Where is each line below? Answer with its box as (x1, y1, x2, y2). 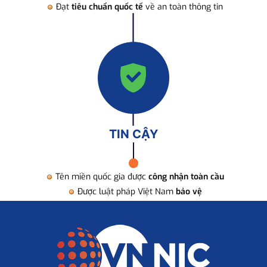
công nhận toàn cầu (148, 170, 224, 182)
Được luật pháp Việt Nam (77, 186, 176, 198)
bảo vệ (175, 186, 202, 198)
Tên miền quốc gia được (55, 170, 148, 182)
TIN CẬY (109, 127, 158, 142)
